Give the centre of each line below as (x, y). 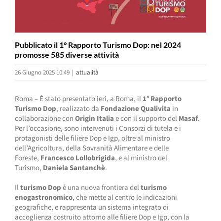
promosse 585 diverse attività (67, 55)
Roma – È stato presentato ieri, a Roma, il (79, 99)
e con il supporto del (146, 119)
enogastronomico (44, 198)
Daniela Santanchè (74, 168)
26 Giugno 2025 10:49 (42, 73)
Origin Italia (94, 119)
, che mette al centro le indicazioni (125, 198)
